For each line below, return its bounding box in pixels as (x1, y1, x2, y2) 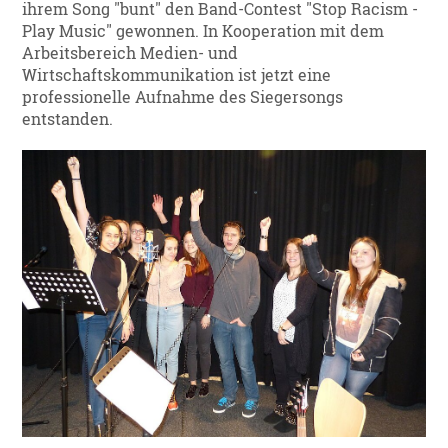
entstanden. (22, 109, 114, 130)
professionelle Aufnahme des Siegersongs (22, 87, 344, 108)
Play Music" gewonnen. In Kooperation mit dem (22, 21, 385, 42)
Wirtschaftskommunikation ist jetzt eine (22, 65, 332, 86)
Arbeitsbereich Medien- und (22, 43, 239, 64)
